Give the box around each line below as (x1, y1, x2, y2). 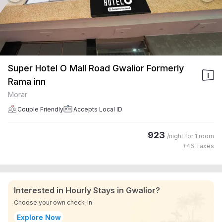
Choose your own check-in (14, 199, 92, 206)
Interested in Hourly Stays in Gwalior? (14, 185, 160, 195)
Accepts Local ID (73, 106, 122, 113)
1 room (195, 132, 214, 140)
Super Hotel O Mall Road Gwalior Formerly (8, 63, 184, 73)
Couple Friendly (17, 106, 63, 113)
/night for (167, 132, 195, 140)
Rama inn (8, 76, 46, 87)
